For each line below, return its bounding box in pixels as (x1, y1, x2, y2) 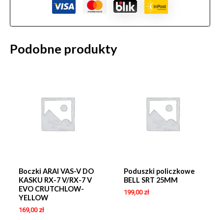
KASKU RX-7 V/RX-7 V (18, 175, 92, 184)
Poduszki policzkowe (123, 166, 195, 175)
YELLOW (18, 193, 48, 202)
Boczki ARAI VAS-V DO (18, 166, 94, 175)
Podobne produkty (10, 41, 117, 56)
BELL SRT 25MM (123, 175, 178, 184)
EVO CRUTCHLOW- (18, 184, 84, 193)
